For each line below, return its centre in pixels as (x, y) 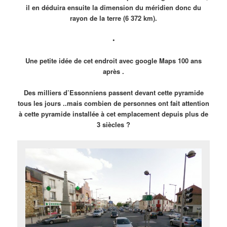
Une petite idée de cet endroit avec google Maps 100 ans (113, 61)
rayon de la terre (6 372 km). (113, 18)
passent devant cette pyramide (155, 93)
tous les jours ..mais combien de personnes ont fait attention (113, 103)
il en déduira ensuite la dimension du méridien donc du (113, 7)
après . (113, 71)
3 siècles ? (113, 125)
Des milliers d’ (46, 93)
